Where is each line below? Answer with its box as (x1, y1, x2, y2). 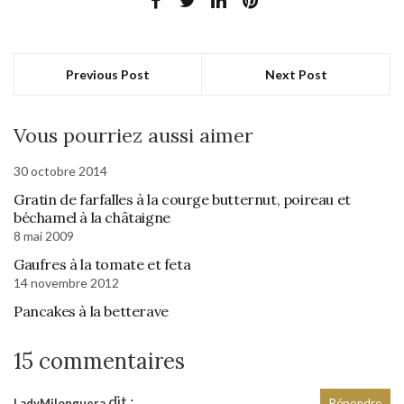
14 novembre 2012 (14, 274, 119, 290)
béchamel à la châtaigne (14, 207, 170, 226)
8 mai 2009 (14, 227, 74, 243)
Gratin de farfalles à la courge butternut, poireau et (14, 189, 351, 208)
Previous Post (66, 66, 150, 82)
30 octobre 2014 (14, 162, 107, 179)
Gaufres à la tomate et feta (14, 254, 191, 273)
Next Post (264, 66, 327, 82)
